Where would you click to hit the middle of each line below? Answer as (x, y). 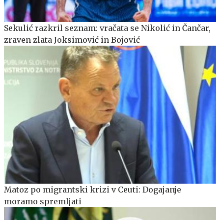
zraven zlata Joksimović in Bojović (72, 40)
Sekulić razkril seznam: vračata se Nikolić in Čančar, (107, 28)
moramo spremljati (43, 201)
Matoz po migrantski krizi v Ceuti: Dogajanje (93, 189)
